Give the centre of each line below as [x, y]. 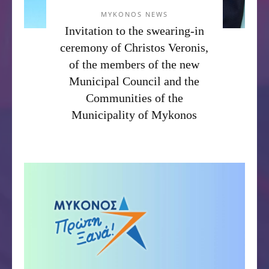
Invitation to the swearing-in [134, 30]
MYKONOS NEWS [134, 14]
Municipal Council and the [134, 81]
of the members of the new [134, 64]
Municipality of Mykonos [134, 114]
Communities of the [134, 98]
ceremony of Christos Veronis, [134, 47]
